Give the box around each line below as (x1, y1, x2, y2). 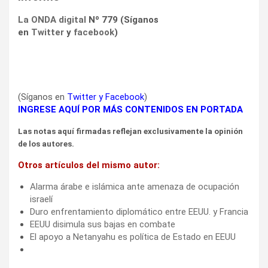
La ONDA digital (18, 14, 86, 25)
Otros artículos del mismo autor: (18, 159, 160, 170)
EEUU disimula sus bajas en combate (30, 218, 175, 230)
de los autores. (18, 139, 74, 148)
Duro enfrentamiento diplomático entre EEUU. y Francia (30, 206, 248, 217)
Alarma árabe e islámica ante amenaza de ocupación (30, 181, 239, 192)
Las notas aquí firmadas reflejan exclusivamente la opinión (18, 126, 243, 136)
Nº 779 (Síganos (86, 14, 159, 25)
